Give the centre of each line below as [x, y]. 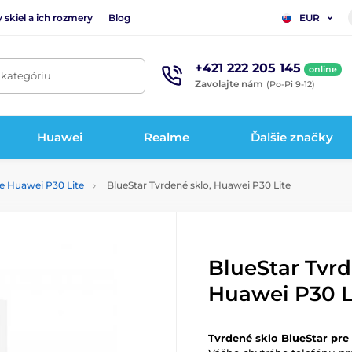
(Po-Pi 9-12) [291, 84]
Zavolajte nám [229, 83]
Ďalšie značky [292, 137]
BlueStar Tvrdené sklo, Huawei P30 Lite [198, 185]
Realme [167, 137]
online [323, 69]
